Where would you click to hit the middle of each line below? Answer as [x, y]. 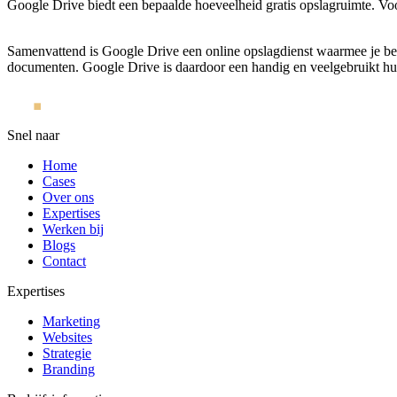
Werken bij [73, 229]
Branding [69, 369]
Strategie [67, 353]
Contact [64, 261]
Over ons [68, 197]
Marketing [71, 321]
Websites [67, 337]
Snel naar [33, 135]
